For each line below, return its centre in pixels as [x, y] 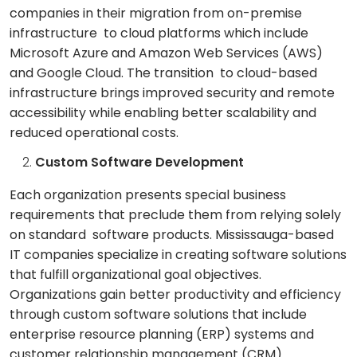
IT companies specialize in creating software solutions [178, 255]
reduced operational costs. [94, 133]
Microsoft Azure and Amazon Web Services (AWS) [166, 53]
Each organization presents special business [148, 195]
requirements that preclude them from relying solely [175, 215]
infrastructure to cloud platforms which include [159, 33]
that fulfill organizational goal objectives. [137, 275]
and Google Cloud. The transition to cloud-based [163, 73]
